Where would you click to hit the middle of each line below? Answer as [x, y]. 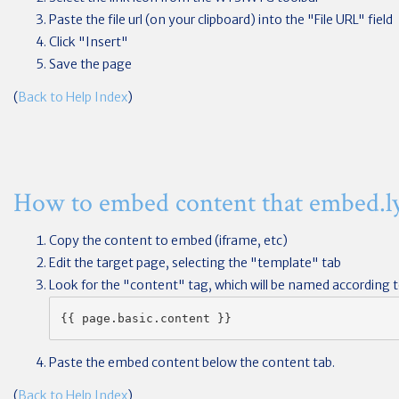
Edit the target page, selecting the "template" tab [195, 263]
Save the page [90, 64]
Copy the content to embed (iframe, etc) [168, 240]
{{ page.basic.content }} [146, 318]
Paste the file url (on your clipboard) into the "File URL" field [221, 19]
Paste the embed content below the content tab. [192, 362]
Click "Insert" [89, 41]
